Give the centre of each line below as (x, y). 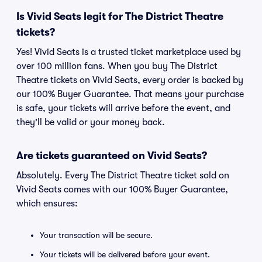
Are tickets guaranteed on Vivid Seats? (112, 156)
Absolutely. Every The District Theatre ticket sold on (123, 175)
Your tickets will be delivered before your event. (125, 254)
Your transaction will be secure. (96, 235)
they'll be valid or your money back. (91, 122)
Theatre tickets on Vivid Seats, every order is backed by (130, 80)
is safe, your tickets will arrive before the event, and (123, 108)
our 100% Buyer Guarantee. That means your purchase (130, 94)
